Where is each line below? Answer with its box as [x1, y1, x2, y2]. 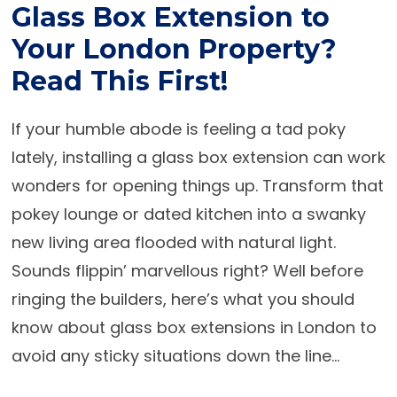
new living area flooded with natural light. [11, 231, 336, 253]
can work [307, 146, 385, 168]
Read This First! [11, 65, 228, 97]
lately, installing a [11, 146, 152, 168]
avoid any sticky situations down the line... [11, 345, 339, 367]
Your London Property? [11, 33, 337, 66]
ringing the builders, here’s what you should [11, 288, 354, 310]
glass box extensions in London [109, 316, 355, 339]
